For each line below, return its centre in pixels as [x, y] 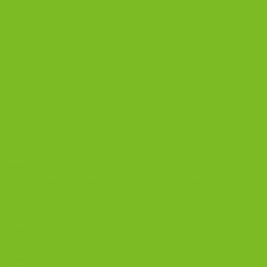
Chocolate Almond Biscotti [80, 65]
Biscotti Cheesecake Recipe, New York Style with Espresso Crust [127, 177]
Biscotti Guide [51, 43]
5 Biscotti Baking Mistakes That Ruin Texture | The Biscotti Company [132, 216]
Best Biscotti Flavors [66, 21]
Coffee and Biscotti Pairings [83, 88]
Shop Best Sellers [59, 110]
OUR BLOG [35, 146]
